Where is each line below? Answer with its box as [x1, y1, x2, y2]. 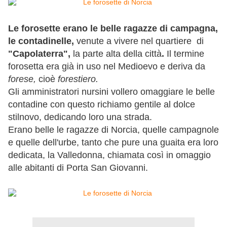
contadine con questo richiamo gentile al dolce [8, 99, 195, 110]
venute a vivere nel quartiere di [74, 36, 204, 47]
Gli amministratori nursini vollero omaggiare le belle [8, 87, 215, 97]
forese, [8, 74, 36, 85]
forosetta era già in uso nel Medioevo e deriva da [8, 61, 205, 72]
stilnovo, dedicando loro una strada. [8, 112, 152, 123]
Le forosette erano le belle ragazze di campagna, [8, 23, 218, 34]
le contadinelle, [8, 36, 74, 47]
